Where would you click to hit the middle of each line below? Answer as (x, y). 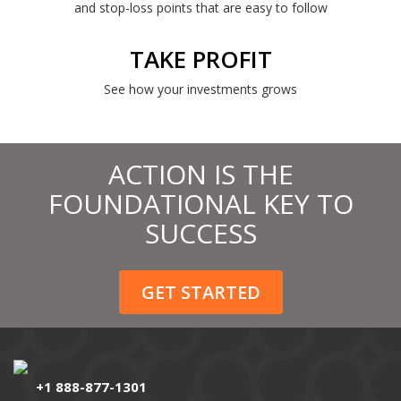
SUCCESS (200, 233)
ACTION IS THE (200, 174)
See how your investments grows (200, 89)
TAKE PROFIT (200, 59)
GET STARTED (200, 292)
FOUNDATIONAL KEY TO (200, 203)
